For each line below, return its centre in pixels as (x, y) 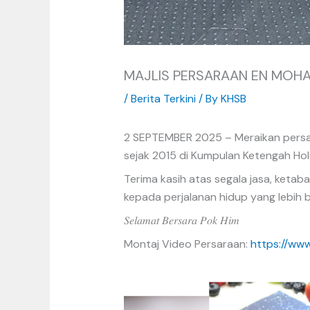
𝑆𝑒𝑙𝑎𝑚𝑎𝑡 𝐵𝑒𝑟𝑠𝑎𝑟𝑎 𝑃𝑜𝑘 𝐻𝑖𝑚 (181, 221)
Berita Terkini (163, 99)
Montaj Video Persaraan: (187, 244)
